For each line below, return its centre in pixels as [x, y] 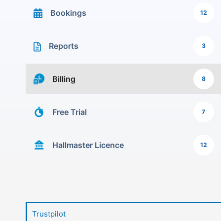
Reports [64, 46]
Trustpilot [49, 214]
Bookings [69, 13]
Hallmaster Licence [88, 145]
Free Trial [70, 112]
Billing [64, 79]
